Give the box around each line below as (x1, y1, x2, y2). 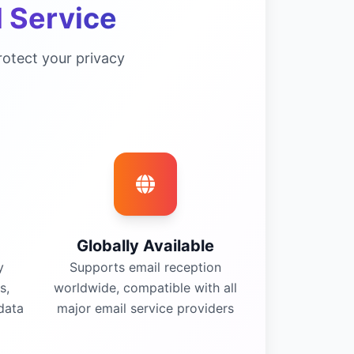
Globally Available (77, 236, 214, 255)
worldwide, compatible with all (54, 280, 237, 296)
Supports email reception (70, 259, 221, 275)
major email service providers (57, 300, 234, 316)
